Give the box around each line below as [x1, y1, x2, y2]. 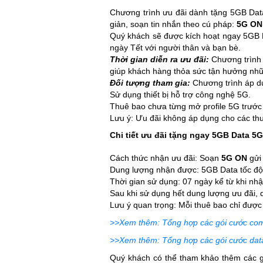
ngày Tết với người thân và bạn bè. [110, 43, 241, 53]
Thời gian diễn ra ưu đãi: [110, 55, 209, 65]
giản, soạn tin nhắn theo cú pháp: [110, 19, 237, 29]
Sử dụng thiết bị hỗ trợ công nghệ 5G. [110, 90, 251, 100]
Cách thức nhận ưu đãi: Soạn [110, 153, 221, 163]
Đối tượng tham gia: [110, 78, 193, 88]
